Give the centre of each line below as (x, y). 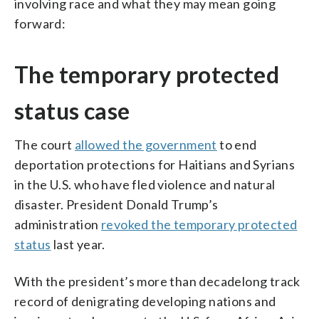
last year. (78, 244)
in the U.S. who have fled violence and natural (145, 184)
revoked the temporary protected (199, 224)
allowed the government (146, 144)
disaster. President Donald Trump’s (116, 204)
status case (72, 110)
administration (58, 224)
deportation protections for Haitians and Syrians (155, 164)
